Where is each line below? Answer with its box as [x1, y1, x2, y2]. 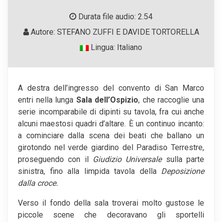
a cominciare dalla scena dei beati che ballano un [18, 131, 204, 141]
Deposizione [161, 166, 204, 176]
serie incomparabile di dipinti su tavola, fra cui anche [18, 107, 204, 117]
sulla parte [162, 155, 205, 165]
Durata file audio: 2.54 [76, 12, 153, 22]
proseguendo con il [18, 155, 93, 165]
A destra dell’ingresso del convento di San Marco [18, 83, 204, 93]
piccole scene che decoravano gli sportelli [18, 210, 204, 220]
